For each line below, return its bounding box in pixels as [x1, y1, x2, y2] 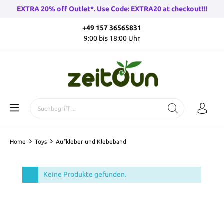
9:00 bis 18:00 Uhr [84, 34, 140, 42]
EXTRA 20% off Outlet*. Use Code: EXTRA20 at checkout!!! [16, 4, 207, 13]
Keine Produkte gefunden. [43, 170, 126, 178]
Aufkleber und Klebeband [56, 138, 126, 145]
